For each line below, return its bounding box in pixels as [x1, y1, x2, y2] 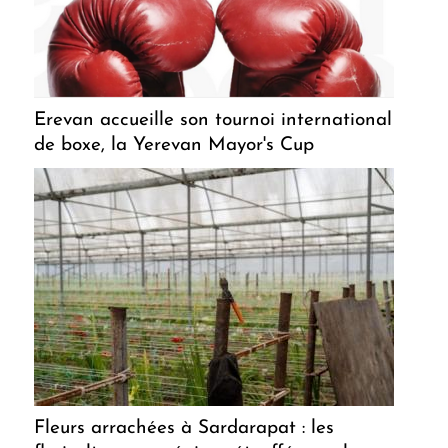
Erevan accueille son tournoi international [34, 110, 392, 130]
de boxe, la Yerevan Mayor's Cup [34, 135, 314, 155]
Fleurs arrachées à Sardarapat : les [34, 418, 334, 438]
